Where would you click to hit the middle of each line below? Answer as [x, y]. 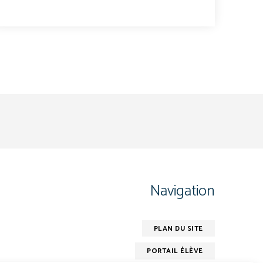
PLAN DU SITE [178, 228]
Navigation [182, 191]
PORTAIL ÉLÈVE [175, 251]
